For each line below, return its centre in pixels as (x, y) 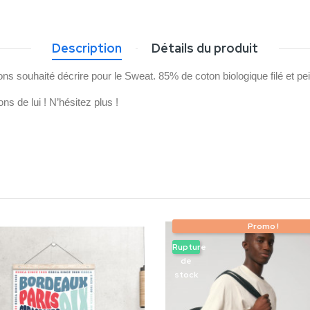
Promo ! (263, 226)
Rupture (189, 247)
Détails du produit (205, 48)
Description (87, 48)
